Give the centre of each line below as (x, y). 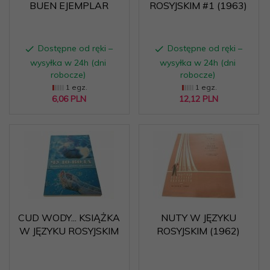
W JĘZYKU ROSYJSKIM (69, 231)
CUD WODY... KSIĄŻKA (69, 217)
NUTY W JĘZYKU (198, 217)
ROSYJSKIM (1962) (198, 231)
